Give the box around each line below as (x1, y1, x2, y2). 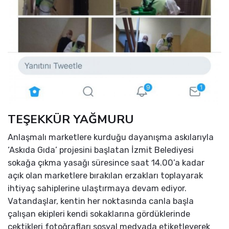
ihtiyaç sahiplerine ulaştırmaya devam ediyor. (8, 184, 187, 194)
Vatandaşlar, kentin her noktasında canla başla (8, 196, 194, 207)
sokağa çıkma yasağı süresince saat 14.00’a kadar (8, 158, 204, 168)
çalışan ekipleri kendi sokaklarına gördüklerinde (8, 209, 190, 219)
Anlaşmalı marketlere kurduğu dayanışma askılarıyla (8, 132, 214, 143)
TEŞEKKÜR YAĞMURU (8, 111, 134, 128)
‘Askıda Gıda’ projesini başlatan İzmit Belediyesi (8, 145, 194, 155)
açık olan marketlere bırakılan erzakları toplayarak (8, 171, 203, 181)
